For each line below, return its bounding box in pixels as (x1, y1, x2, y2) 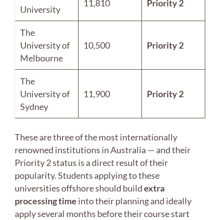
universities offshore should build (15, 183, 144, 194)
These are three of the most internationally (15, 132, 177, 143)
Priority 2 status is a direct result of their (15, 157, 168, 168)
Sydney (20, 101, 48, 112)
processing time (15, 195, 77, 207)
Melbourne (20, 53, 63, 64)
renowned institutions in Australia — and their (15, 144, 191, 156)
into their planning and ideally (77, 195, 192, 207)
